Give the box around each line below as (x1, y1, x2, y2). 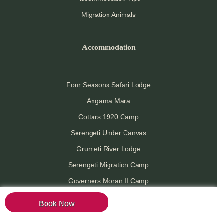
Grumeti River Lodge (77, 145, 140, 153)
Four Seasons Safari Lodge (66, 81, 151, 89)
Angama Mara (87, 97, 130, 105)
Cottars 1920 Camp (78, 113, 139, 121)
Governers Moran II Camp (68, 177, 149, 185)
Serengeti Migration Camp (68, 161, 149, 169)
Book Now (39, 200, 75, 208)
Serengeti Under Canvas (71, 129, 146, 137)
